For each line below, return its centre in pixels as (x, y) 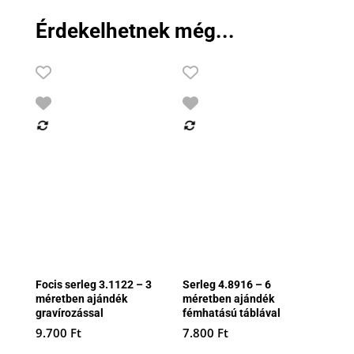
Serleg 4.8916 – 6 (227, 285)
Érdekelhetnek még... (135, 31)
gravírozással (69, 313)
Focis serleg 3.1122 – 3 (93, 285)
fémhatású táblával (232, 313)
